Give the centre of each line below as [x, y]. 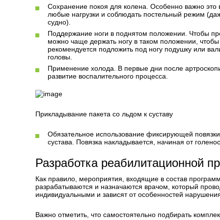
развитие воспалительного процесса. [108, 76]
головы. [60, 57]
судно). [59, 22]
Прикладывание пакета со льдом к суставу [104, 114]
